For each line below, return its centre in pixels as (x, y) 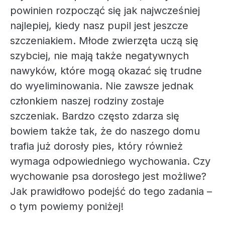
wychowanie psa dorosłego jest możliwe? (108, 176)
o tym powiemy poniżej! (67, 206)
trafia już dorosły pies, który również (96, 146)
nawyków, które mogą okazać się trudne (106, 71)
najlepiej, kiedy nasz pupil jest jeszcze (99, 26)
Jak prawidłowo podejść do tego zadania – (111, 191)
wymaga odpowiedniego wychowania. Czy (110, 161)
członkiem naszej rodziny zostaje (87, 101)
